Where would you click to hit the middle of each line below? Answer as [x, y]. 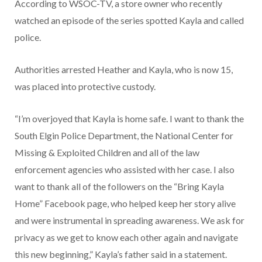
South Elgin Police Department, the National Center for [124, 136]
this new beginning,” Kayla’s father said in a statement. [121, 254]
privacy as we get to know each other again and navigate [126, 237]
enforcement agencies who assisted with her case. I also [125, 170]
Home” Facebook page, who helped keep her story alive [125, 204]
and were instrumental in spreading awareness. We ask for [130, 220]
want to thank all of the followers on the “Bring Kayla [119, 187]
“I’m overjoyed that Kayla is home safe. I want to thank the [129, 119]
